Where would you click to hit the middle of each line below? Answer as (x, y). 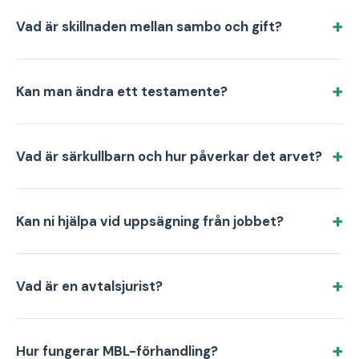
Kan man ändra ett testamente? (122, 91)
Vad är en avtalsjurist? (89, 286)
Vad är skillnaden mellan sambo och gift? (149, 26)
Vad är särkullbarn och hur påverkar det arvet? (169, 156)
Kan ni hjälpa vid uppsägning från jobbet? (150, 221)
